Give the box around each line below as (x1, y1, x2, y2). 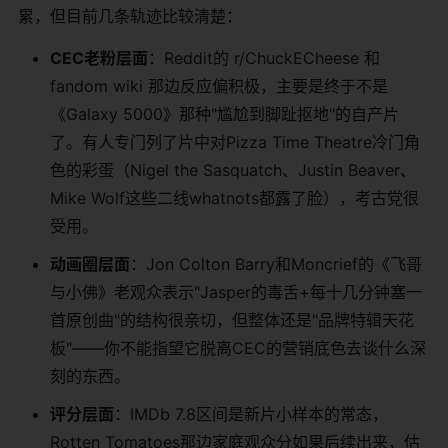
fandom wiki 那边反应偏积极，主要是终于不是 (50, 75, 388, 96)
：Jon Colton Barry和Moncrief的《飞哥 (130, 253, 422, 274)
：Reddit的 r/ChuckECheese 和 (148, 47, 380, 68)
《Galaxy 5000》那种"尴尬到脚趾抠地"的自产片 (50, 103, 399, 124)
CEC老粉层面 (50, 47, 148, 68)
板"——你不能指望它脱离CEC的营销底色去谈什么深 (50, 337, 426, 358)
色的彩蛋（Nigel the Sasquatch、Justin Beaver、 (50, 159, 416, 180)
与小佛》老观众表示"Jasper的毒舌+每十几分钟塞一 (50, 281, 422, 302)
